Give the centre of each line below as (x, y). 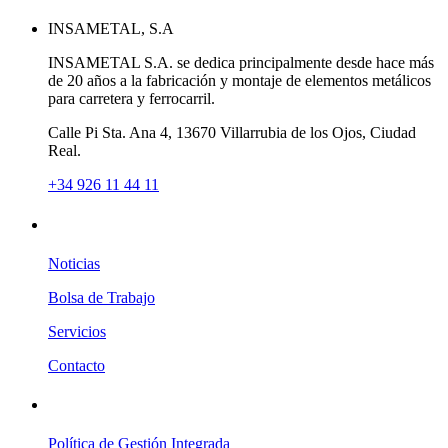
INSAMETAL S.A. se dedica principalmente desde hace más (241, 63)
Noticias (74, 263)
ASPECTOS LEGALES (131, 405)
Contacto (76, 365)
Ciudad (393, 133)
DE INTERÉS (97, 224)
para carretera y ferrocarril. (131, 99)
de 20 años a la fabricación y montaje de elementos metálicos (239, 81)
